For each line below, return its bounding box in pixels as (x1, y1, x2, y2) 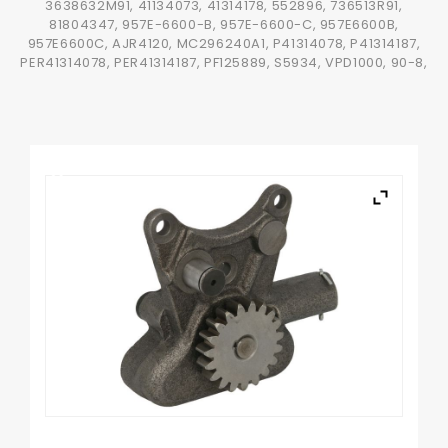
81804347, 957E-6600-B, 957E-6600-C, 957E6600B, (49, 15, 399, 34)
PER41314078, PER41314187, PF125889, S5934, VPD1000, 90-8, (20, 53, 428, 72)
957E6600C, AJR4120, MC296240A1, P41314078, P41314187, (27, 34, 421, 53)
